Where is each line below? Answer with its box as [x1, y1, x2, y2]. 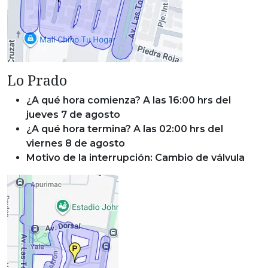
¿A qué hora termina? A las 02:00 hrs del [26, 123, 223, 135]
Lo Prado [7, 71, 67, 90]
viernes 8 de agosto [26, 138, 125, 150]
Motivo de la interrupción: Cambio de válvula [26, 152, 245, 164]
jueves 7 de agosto [26, 109, 120, 121]
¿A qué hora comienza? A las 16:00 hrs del [26, 95, 231, 106]
